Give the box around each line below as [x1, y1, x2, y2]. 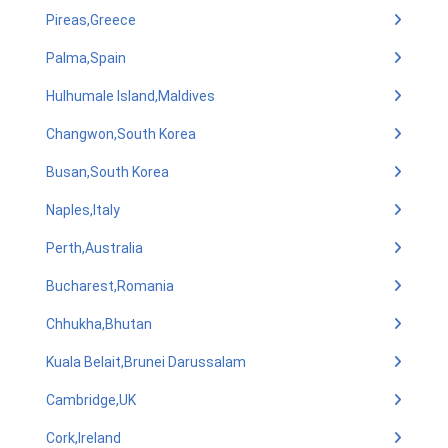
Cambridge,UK [46, 392, 136, 408]
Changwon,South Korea [46, 126, 196, 142]
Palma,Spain [46, 50, 126, 66]
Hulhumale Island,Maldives [46, 88, 215, 104]
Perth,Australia [46, 240, 143, 256]
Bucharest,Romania [46, 278, 174, 294]
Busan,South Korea [46, 164, 169, 180]
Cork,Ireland [46, 430, 121, 446]
